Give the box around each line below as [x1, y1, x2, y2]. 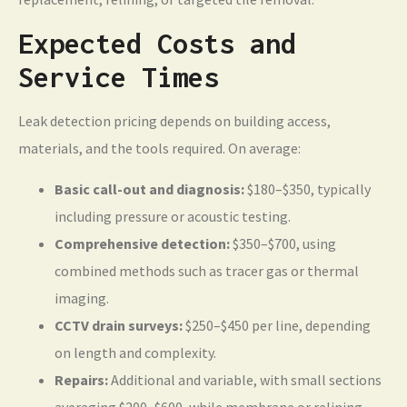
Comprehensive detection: [55, 234, 230, 253]
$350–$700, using [230, 234, 336, 253]
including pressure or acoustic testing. [55, 207, 291, 226]
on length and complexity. [55, 343, 216, 362]
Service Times [18, 61, 219, 94]
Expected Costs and [18, 27, 296, 60]
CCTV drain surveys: [55, 316, 183, 335]
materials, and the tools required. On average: [18, 139, 301, 158]
